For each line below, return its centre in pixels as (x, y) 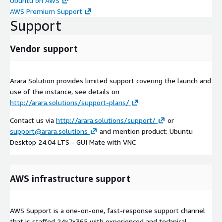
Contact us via (33, 120)
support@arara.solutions (49, 131)
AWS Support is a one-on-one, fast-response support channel (108, 211)
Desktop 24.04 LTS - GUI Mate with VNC (73, 142)
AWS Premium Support (46, 11)
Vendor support (44, 49)
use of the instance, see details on (65, 92)
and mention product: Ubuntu (145, 131)
